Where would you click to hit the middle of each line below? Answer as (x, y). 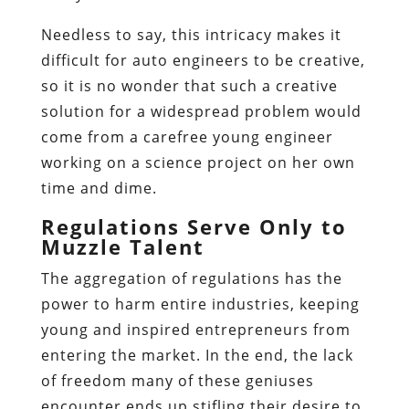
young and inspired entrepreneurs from (195, 329)
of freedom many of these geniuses (177, 380)
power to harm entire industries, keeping (200, 304)
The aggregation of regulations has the (191, 278)
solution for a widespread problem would (201, 111)
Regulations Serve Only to (194, 226)
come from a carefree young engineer (187, 136)
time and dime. (99, 188)
